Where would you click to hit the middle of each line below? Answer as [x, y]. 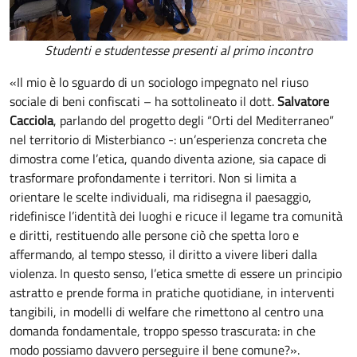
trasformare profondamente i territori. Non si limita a [153, 177]
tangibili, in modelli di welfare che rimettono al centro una [167, 311]
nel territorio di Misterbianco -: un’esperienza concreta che [168, 139]
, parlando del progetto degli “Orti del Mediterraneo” [194, 120]
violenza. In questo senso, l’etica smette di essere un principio [176, 273]
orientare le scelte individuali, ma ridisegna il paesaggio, [161, 196]
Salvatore [303, 101]
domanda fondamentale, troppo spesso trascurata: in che [163, 330]
